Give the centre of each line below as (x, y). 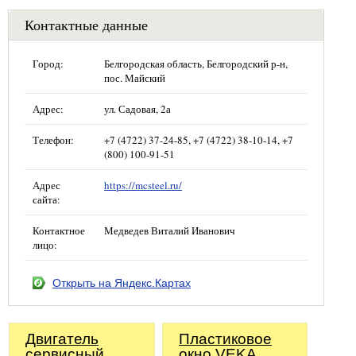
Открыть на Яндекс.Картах (122, 282)
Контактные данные (86, 24)
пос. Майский (135, 77)
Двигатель (62, 339)
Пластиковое (225, 339)
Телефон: (53, 139)
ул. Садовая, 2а (137, 108)
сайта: (46, 199)
